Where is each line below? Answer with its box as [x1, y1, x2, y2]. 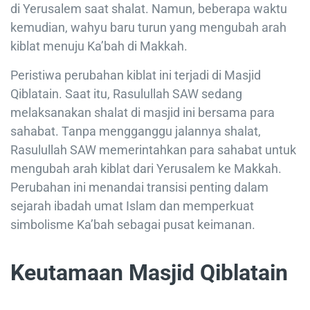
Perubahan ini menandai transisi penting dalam [10, 180, 268, 195]
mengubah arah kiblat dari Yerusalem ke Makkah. [10, 161, 282, 176]
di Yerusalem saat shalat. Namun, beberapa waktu [10, 1, 287, 17]
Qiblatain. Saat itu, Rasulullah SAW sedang [10, 86, 242, 102]
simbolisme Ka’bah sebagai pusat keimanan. [10, 217, 255, 232]
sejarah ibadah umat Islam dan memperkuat [10, 199, 254, 214]
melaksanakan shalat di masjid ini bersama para [10, 105, 275, 120]
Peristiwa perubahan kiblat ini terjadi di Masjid [10, 68, 261, 83]
